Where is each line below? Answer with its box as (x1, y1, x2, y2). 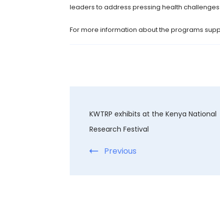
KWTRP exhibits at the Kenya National (89, 109, 217, 119)
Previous (104, 145, 137, 157)
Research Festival (89, 124, 149, 135)
